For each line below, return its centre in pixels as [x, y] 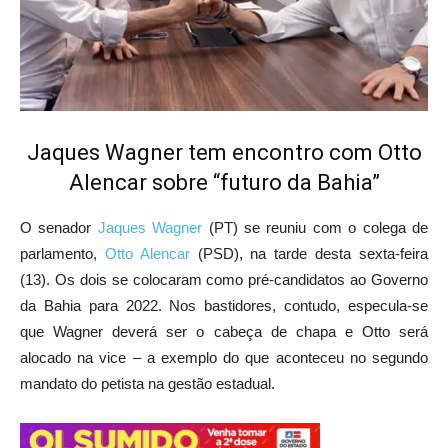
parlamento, [62, 253]
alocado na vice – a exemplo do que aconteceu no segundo [224, 357]
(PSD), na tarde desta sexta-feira [309, 253]
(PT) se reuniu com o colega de [315, 227]
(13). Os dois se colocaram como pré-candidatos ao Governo [224, 279]
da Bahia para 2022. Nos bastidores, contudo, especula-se [224, 305]
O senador [59, 227]
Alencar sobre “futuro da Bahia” [224, 182]
